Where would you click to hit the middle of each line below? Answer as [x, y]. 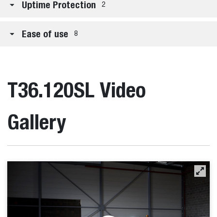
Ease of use [45, 34]
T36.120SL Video [77, 90]
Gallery [37, 122]
